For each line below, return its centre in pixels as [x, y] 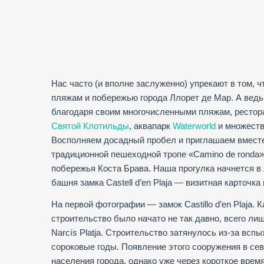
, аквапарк [151, 126]
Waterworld [194, 126]
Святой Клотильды [90, 126]
